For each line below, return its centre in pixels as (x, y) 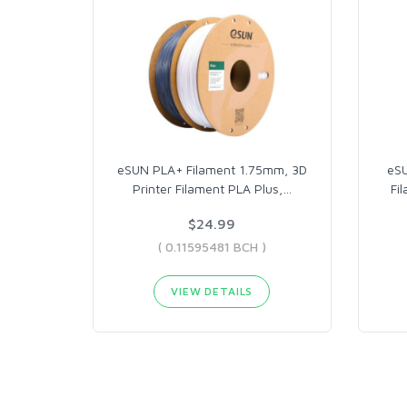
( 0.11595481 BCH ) (212, 247)
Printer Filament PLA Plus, (207, 189)
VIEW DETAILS (212, 291)
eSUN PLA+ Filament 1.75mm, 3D (212, 169)
